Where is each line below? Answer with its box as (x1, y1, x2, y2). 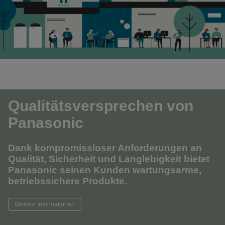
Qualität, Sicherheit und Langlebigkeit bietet (8, 153, 209, 164)
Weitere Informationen (15, 201, 75, 207)
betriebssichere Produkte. (8, 175, 127, 186)
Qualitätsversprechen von (8, 97, 193, 114)
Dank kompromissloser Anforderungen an (8, 142, 202, 153)
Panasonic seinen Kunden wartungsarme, (8, 164, 201, 175)
